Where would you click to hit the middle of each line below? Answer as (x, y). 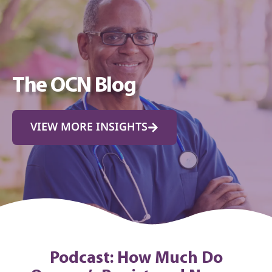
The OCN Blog (74, 86)
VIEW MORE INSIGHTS (89, 127)
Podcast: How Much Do (136, 259)
